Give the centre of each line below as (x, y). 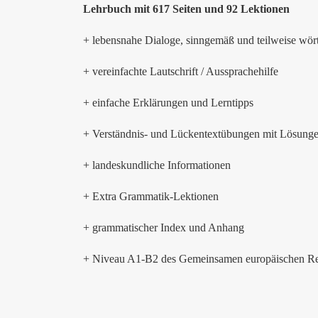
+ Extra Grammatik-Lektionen (151, 196)
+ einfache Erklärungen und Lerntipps (168, 103)
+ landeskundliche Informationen (157, 165)
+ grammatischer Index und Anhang (164, 227)
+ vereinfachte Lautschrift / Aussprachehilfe (181, 71)
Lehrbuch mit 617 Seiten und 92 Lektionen (186, 9)
